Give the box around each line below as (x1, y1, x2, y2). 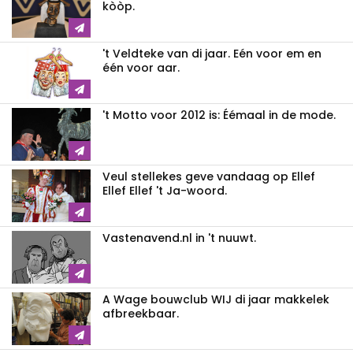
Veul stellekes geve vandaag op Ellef (102, 168, 315, 184)
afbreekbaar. (102, 305, 179, 321)
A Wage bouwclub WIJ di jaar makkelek (102, 291, 329, 307)
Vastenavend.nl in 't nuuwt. (102, 229, 256, 246)
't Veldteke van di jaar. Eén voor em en (102, 45, 321, 61)
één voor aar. (102, 59, 180, 76)
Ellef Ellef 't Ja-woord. (102, 182, 227, 199)
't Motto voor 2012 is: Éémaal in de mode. (102, 106, 336, 123)
